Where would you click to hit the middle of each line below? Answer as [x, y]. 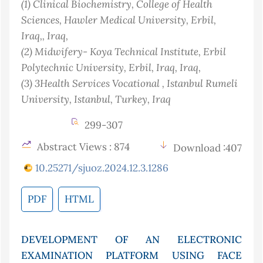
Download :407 [208, 148]
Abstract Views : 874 [82, 147]
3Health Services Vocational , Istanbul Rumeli [136, 83]
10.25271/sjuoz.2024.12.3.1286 [102, 168]
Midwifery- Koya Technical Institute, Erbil [130, 52]
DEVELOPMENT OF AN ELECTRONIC [131, 240]
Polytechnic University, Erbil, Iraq [98, 68]
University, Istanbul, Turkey [84, 99]
